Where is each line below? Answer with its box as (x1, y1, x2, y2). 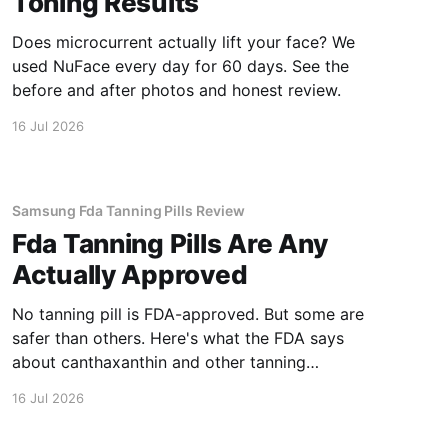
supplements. (11, 375, 112, 396)
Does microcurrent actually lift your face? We (11, 32, 355, 52)
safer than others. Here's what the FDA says (11, 327, 344, 348)
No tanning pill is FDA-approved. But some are (11, 303, 364, 324)
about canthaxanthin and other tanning (11, 351, 306, 372)
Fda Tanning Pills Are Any (11, 227, 328, 259)
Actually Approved (11, 258, 248, 290)
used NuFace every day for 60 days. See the (11, 56, 349, 76)
